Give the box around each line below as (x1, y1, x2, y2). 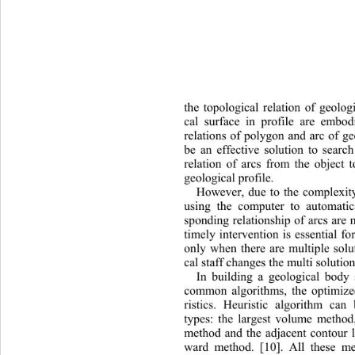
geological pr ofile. (184, 170, 281, 185)
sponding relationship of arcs (184, 212, 333, 227)
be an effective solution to (184, 142, 325, 156)
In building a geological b (197, 269, 332, 283)
